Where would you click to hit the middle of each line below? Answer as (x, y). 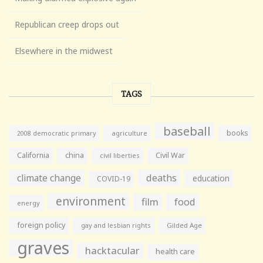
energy (28, 203)
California (33, 155)
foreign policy (41, 225)
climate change (49, 178)
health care (175, 251)
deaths (161, 178)
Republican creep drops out (67, 24)
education (211, 178)
